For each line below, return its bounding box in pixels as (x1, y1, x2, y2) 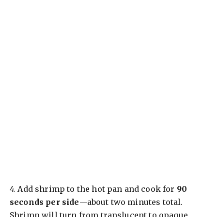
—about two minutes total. (79, 197, 183, 207)
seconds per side (10, 197, 79, 207)
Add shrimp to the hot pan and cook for (15, 184, 177, 194)
